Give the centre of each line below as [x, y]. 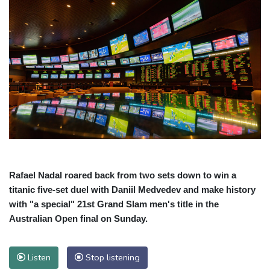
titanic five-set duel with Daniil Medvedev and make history [132, 190]
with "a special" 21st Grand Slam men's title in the [114, 204]
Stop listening [111, 258]
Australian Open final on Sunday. [78, 219]
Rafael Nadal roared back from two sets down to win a [123, 175]
